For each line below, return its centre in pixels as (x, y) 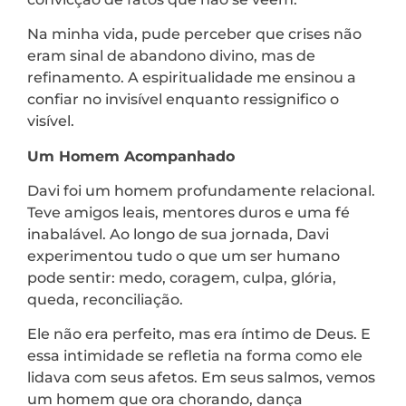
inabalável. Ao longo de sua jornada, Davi (178, 234)
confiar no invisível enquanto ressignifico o (183, 100)
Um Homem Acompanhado (131, 156)
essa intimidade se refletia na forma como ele (195, 356)
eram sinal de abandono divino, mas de (171, 56)
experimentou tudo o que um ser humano (184, 256)
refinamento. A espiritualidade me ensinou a (192, 78)
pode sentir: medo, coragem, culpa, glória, (182, 277)
